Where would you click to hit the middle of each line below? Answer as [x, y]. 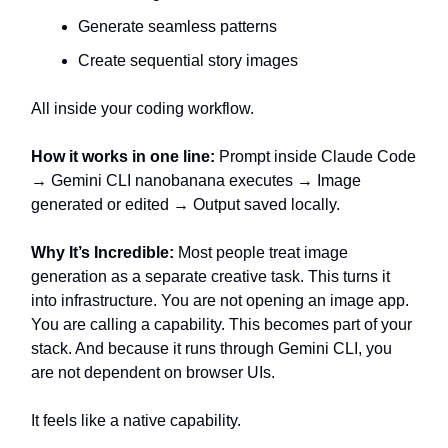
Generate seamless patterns [177, 26]
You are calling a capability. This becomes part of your [221, 324]
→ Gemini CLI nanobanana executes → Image [196, 180]
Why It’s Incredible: [104, 252]
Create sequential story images [188, 60]
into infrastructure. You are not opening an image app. [220, 300]
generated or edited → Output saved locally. [185, 204]
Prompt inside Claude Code [317, 156]
